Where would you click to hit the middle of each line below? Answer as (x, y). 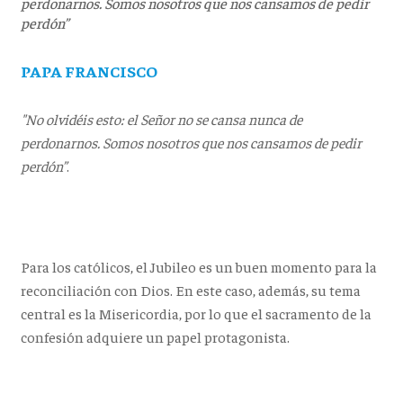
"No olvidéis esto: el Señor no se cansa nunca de (161, 119)
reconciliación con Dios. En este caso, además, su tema (190, 290)
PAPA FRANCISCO (89, 70)
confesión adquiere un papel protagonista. (155, 336)
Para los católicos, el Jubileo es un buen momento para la (198, 266)
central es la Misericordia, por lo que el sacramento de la (196, 313)
